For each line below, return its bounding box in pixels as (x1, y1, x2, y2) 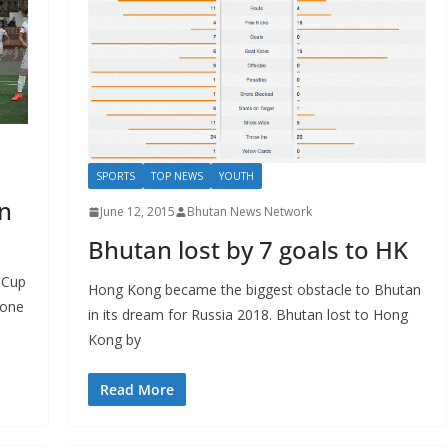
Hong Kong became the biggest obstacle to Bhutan (87, 280, 421, 300)
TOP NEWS (150, 169, 203, 184)
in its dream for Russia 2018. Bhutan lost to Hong (87, 305, 408, 325)
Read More (99, 380, 174, 400)
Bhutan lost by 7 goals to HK (87, 233, 408, 267)
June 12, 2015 (99, 203, 175, 221)
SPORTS (95, 169, 135, 184)
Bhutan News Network (186, 203, 312, 221)
